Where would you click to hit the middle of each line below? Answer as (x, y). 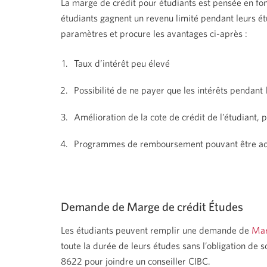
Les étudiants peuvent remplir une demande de (156, 230)
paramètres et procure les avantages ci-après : (154, 33)
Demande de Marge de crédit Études (152, 207)
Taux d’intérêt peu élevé (122, 63)
